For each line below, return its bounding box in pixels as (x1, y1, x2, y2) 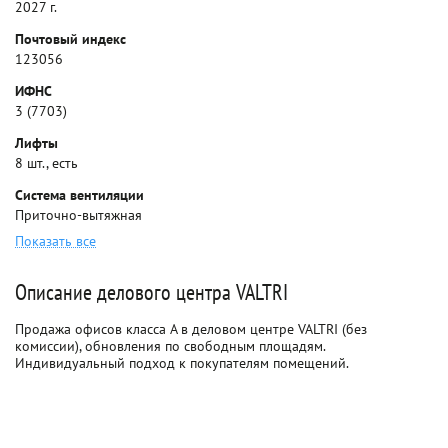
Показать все (15, 232, 96, 250)
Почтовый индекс (15, 30, 126, 48)
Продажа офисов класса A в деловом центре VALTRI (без (15, 320, 367, 338)
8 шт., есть (15, 154, 78, 172)
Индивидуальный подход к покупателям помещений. (15, 354, 349, 372)
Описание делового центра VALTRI (15, 278, 288, 306)
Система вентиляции (15, 186, 144, 204)
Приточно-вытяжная (15, 206, 142, 224)
